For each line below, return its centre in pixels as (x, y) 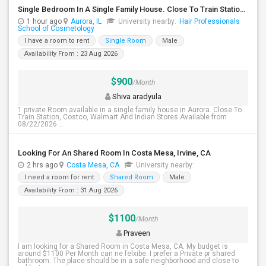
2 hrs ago (43, 165)
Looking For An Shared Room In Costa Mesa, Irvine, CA (114, 153)
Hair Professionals (210, 21)
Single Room (126, 41)
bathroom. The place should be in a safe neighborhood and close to (128, 261)
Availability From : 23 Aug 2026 (71, 54)
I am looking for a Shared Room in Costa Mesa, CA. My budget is (123, 246)
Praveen (136, 233)
